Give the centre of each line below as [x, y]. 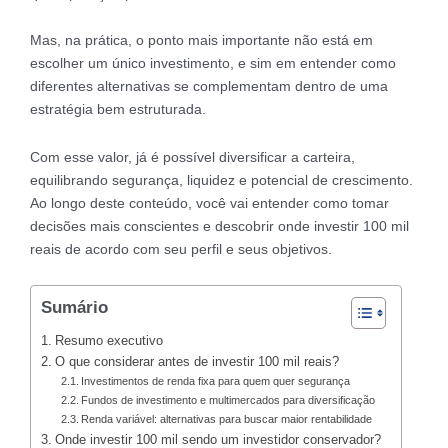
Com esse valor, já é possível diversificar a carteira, [192, 156]
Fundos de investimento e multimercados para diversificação [228, 400]
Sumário [74, 308]
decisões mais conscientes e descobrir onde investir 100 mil [219, 225]
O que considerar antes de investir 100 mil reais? [196, 362]
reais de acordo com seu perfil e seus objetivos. [181, 248]
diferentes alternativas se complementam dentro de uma [209, 86]
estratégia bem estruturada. [118, 109]
